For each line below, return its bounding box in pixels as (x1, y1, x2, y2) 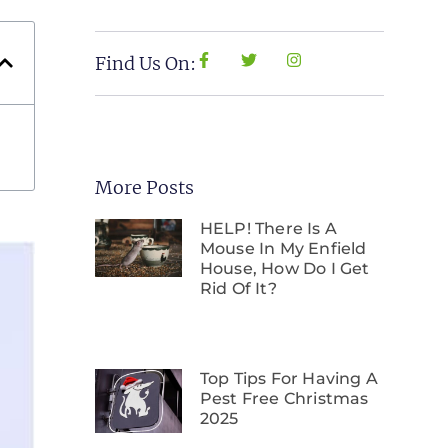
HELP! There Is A (199, 219, 338, 238)
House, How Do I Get (199, 259, 370, 278)
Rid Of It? (199, 279, 277, 298)
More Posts (95, 176, 195, 199)
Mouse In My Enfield (199, 239, 367, 258)
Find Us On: (95, 52, 197, 75)
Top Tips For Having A (199, 369, 379, 389)
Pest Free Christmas (199, 389, 369, 409)
